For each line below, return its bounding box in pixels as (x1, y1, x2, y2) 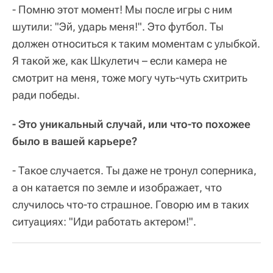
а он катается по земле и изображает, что (12, 181, 222, 194)
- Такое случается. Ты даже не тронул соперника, (12, 164, 257, 177)
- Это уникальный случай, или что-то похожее (12, 118, 250, 131)
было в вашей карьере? (12, 135, 137, 148)
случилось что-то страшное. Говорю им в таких (12, 198, 249, 211)
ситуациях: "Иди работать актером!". (12, 215, 196, 229)
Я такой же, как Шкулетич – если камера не (12, 54, 227, 68)
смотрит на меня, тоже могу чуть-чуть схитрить (12, 71, 247, 85)
